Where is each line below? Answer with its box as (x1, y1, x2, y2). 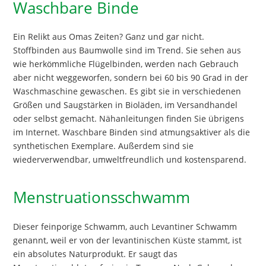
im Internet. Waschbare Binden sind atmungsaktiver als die (13, 126, 251, 138)
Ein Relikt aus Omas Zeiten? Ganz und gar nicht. (13, 31, 205, 43)
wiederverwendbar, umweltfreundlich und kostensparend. (13, 154, 247, 166)
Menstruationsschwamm (13, 186, 191, 208)
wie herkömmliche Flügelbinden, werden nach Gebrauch (13, 58, 239, 70)
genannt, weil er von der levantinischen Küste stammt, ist (13, 234, 242, 246)
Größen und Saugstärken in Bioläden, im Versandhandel (13, 99, 238, 111)
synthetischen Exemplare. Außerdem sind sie (13, 140, 194, 152)
